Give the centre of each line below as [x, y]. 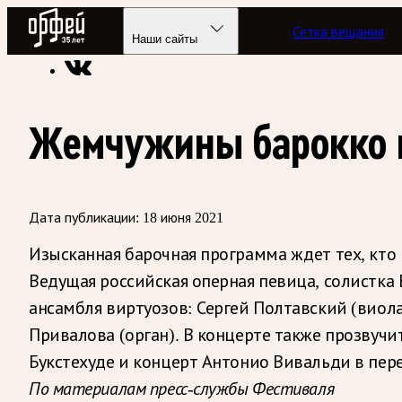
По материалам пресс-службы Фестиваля [182, 388]
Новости [297, 37]
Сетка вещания [339, 31]
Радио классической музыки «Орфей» [145, 37]
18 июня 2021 [183, 217]
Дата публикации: [84, 217]
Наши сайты [165, 39]
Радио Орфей [70, 16]
